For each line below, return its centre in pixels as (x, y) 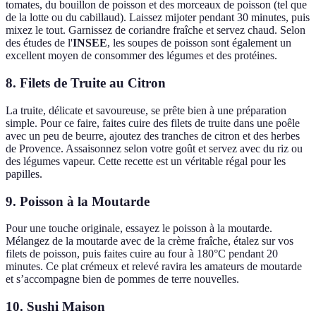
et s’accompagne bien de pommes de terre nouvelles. (122, 279)
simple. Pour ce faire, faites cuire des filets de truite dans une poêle (153, 123)
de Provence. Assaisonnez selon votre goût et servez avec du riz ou (154, 148)
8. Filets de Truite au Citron (86, 83)
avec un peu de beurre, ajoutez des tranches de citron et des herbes (153, 135)
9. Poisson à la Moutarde (78, 201)
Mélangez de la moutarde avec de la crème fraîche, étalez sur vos (150, 241)
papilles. (24, 174)
